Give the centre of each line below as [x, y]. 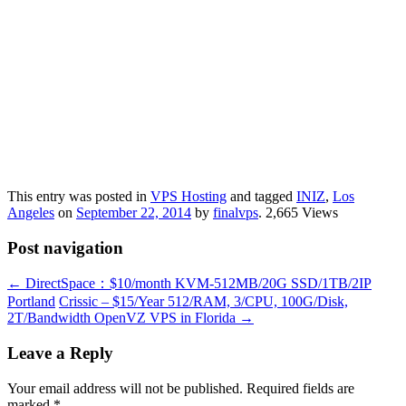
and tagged [261, 197]
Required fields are [300, 388]
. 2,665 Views [298, 213]
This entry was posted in [79, 197]
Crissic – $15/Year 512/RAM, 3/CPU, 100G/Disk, [203, 302]
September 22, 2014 [134, 213]
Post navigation [65, 247]
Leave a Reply [60, 353]
